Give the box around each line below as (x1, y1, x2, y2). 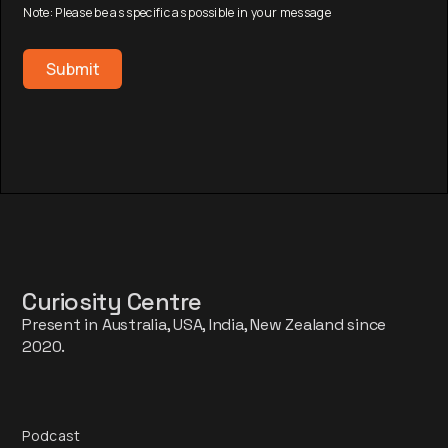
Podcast (22, 426, 81, 446)
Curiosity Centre (22, 286, 202, 318)
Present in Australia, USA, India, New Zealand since (22, 314, 387, 336)
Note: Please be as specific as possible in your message (23, 4, 331, 22)
